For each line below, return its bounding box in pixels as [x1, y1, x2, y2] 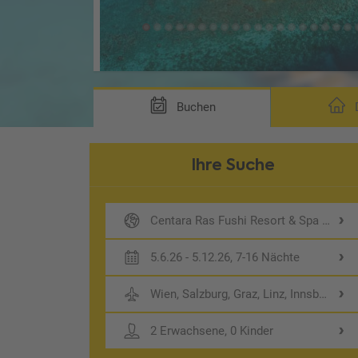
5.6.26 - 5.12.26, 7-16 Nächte [150, 249, 300, 265]
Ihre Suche [191, 153, 276, 176]
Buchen [173, 99, 216, 114]
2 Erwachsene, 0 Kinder [150, 323, 274, 338]
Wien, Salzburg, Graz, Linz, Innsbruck [150, 286, 343, 301]
